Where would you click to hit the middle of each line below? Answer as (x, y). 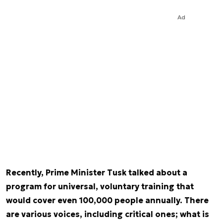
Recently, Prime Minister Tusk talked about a (97, 172)
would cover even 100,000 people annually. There (107, 200)
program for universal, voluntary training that (100, 186)
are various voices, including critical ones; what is (108, 214)
